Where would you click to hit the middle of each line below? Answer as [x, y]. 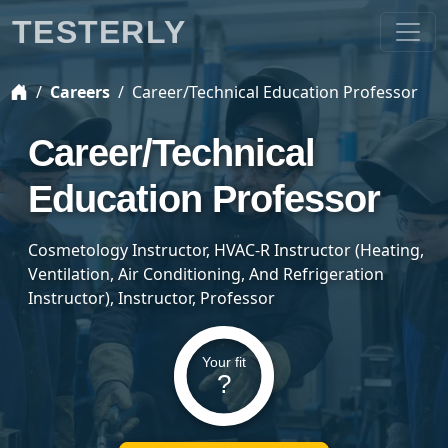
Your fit [224, 363]
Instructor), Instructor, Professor [151, 298]
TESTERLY [99, 32]
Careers [80, 92]
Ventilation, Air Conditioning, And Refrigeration [206, 274]
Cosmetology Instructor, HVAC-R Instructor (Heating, [226, 250]
